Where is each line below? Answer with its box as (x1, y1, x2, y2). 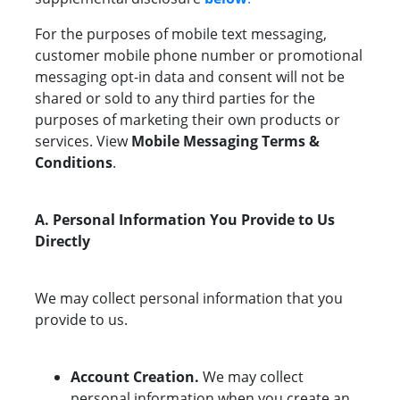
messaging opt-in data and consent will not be (35, 67, 345, 87)
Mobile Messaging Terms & (131, 131, 320, 152)
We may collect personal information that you (35, 288, 343, 309)
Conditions (35, 153, 112, 173)
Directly (35, 231, 90, 252)
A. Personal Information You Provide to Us (35, 210, 335, 230)
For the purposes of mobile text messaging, (35, 24, 327, 45)
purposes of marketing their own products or (35, 110, 340, 130)
